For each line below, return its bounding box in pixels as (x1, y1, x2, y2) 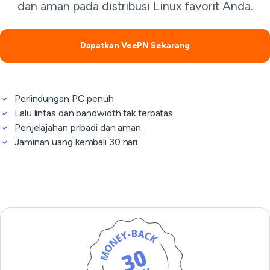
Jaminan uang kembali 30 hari (14, 136, 138, 148)
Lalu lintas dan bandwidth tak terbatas (14, 107, 174, 119)
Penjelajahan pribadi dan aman (14, 122, 142, 133)
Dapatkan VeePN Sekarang (80, 40, 190, 51)
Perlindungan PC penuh (14, 93, 114, 104)
